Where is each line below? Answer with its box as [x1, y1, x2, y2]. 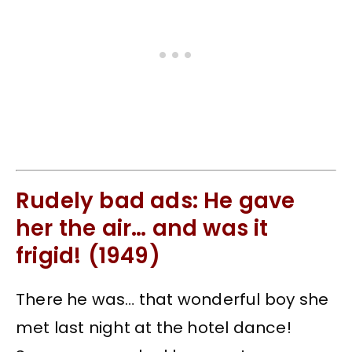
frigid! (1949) [16, 240, 160, 271]
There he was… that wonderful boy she [16, 288, 329, 311]
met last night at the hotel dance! [16, 317, 291, 339]
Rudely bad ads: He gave [16, 185, 295, 216]
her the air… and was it [16, 212, 269, 244]
